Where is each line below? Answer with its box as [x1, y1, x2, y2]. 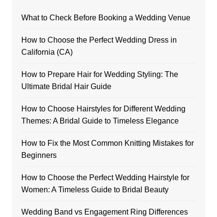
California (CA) [21, 47, 73, 56]
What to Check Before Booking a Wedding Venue [21, 13, 190, 22]
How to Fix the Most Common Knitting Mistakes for [21, 139, 194, 147]
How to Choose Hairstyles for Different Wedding [21, 104, 186, 113]
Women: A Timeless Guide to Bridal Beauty [21, 185, 169, 194]
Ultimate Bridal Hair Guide [21, 82, 111, 91]
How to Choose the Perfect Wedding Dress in [21, 35, 177, 44]
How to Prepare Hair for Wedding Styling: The [21, 70, 178, 78]
